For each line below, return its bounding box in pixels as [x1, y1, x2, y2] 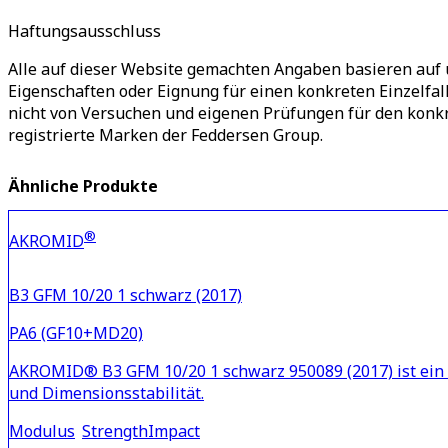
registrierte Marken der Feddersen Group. [8, 123, 323, 146]
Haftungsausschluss [8, 19, 161, 42]
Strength [82, 420, 148, 443]
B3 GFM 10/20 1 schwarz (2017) [9, 284, 242, 307]
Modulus [9, 420, 75, 443]
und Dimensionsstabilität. [9, 382, 204, 405]
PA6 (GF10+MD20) [9, 322, 143, 345]
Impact [148, 420, 200, 443]
